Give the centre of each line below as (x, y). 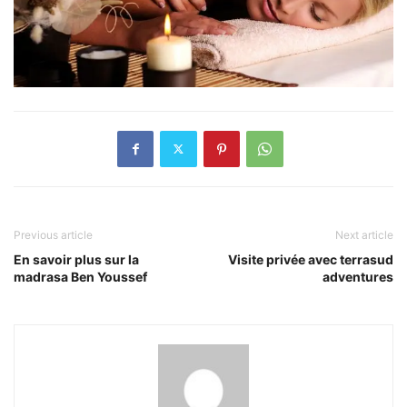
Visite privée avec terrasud (311, 259)
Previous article (53, 234)
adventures (358, 276)
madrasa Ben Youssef (80, 276)
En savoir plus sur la (76, 259)
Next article (364, 234)
